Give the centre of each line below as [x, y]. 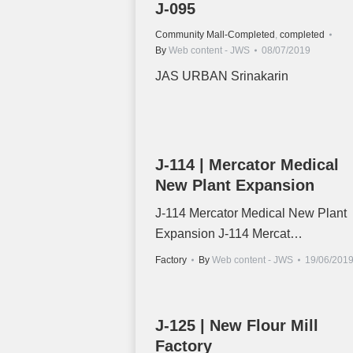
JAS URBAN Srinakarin [222, 76]
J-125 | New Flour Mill [237, 325]
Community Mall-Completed [215, 35]
